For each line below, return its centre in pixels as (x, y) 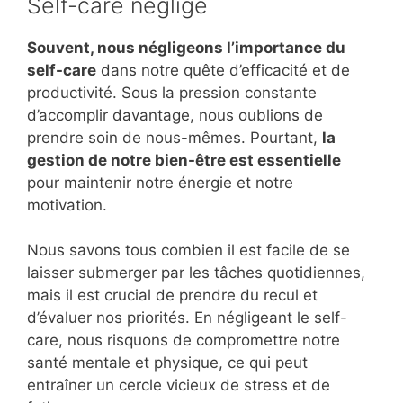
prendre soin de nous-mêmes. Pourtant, (175, 137)
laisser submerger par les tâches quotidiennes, (196, 273)
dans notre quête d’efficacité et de (223, 70)
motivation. (67, 205)
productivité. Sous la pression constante (172, 92)
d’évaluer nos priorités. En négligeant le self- (187, 318)
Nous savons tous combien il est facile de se (188, 251)
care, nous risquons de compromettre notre (184, 340)
